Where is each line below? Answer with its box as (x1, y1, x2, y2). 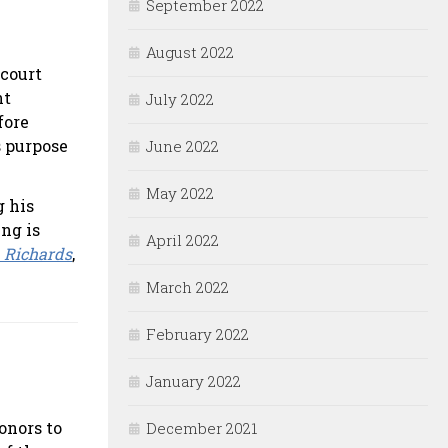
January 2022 (146, 371, 241, 392)
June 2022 (146, 136, 219, 157)
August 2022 (146, 42, 234, 63)
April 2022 (146, 230, 219, 251)
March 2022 (146, 277, 229, 298)
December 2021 (146, 418, 257, 439)
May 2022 (146, 183, 214, 204)
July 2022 (146, 89, 214, 110)
